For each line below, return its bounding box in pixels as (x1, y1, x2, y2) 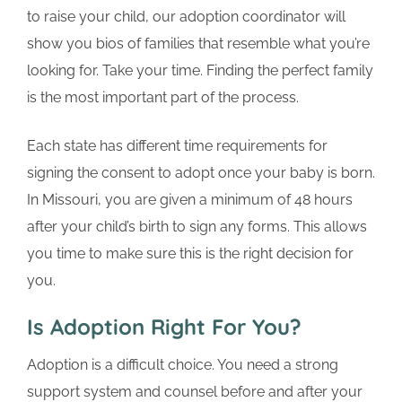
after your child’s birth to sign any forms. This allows (27, 218, 367, 236)
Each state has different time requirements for (27, 137, 328, 155)
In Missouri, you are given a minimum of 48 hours (27, 191, 353, 209)
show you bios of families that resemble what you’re (27, 35, 370, 53)
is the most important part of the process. (27, 89, 299, 107)
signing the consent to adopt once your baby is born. (27, 164, 375, 182)
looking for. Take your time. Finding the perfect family (27, 62, 373, 80)
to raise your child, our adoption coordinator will (27, 8, 345, 26)
